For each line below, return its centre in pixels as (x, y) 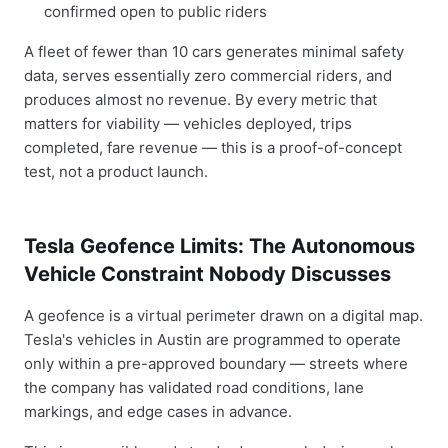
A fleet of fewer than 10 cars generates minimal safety (214, 51)
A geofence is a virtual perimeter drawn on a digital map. (223, 315)
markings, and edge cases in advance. (158, 411)
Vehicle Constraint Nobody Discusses (207, 274)
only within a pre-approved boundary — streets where (216, 363)
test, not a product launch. (116, 171)
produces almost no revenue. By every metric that (200, 99)
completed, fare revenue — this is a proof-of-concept (213, 147)
